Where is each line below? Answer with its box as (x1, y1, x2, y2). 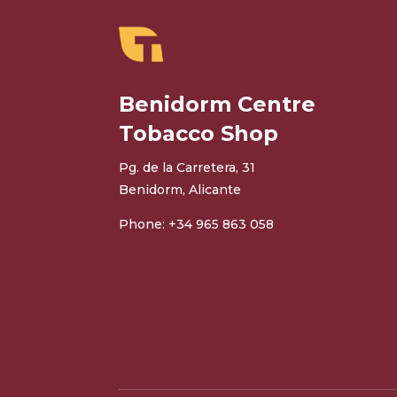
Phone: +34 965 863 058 (119, 216, 275, 233)
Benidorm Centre (119, 91, 316, 118)
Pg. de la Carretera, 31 (119, 160, 256, 176)
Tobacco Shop (119, 121, 279, 147)
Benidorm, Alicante (119, 182, 242, 198)
